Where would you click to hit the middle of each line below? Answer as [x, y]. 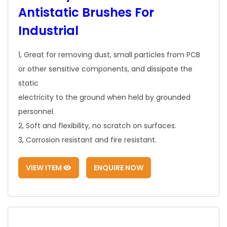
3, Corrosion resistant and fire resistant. [87, 140]
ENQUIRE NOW [119, 167]
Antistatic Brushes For [86, 12]
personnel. [36, 111]
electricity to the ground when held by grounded [104, 97]
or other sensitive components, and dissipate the [105, 69]
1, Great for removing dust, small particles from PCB [109, 54]
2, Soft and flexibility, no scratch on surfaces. [97, 125]
